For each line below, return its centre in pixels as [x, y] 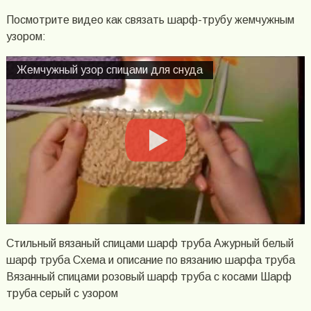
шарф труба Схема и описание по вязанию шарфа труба [150, 260]
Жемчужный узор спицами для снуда [109, 70]
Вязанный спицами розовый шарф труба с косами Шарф [149, 277]
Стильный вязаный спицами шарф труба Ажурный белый [150, 244]
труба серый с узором [62, 294]
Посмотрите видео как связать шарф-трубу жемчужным [150, 20]
